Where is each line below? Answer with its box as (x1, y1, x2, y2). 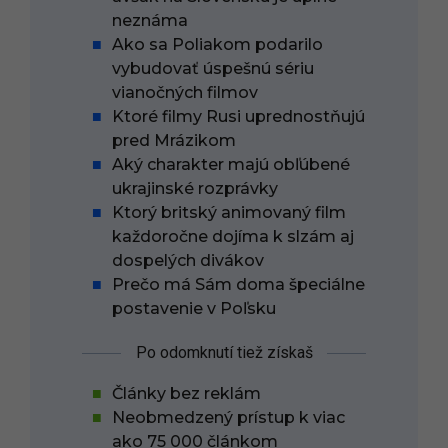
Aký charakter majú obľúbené (112, 155, 350, 175)
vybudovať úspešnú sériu (112, 59, 314, 79)
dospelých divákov (112, 251, 264, 271)
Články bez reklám (112, 383, 261, 403)
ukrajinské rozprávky (112, 179, 278, 199)
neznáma (112, 11, 188, 31)
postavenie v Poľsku (112, 299, 276, 319)
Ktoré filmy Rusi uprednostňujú (112, 107, 365, 127)
